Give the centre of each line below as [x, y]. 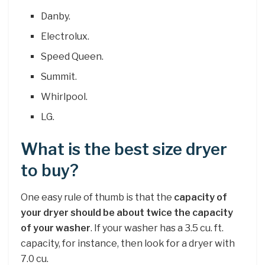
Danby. [56, 16]
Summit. [59, 76]
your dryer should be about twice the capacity [127, 212]
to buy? [50, 170]
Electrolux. [65, 36]
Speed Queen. [72, 56]
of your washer [56, 228]
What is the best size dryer [124, 149]
